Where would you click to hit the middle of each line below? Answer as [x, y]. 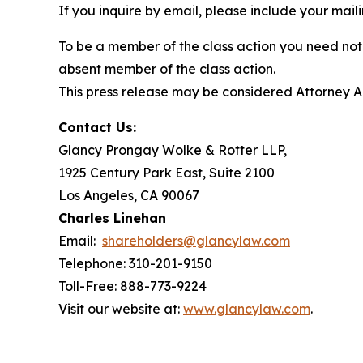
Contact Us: [97, 127]
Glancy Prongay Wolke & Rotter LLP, [173, 149]
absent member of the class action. [167, 68]
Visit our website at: [121, 308]
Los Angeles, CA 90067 [129, 195]
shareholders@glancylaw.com [196, 240]
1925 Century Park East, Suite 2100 [167, 172]
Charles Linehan [112, 218]
